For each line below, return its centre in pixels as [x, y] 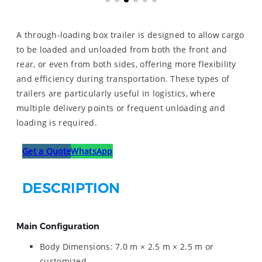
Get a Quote [47, 151]
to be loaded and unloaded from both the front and [122, 49]
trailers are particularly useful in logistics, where [116, 93]
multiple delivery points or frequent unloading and [121, 108]
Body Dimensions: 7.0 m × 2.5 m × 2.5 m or [127, 247]
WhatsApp [92, 151]
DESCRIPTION [71, 188]
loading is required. [57, 122]
